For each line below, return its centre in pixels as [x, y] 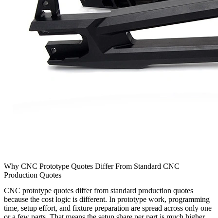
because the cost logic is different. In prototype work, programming [107, 200]
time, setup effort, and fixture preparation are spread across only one [108, 208]
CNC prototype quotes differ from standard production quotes [99, 191]
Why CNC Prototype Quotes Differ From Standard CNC [92, 166]
